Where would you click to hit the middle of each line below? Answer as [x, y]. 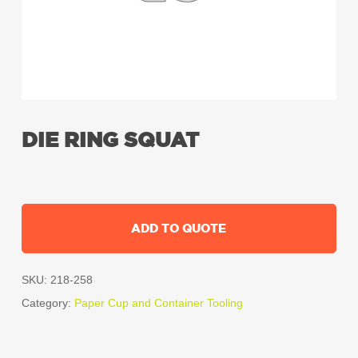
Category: [48, 303]
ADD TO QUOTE [179, 229]
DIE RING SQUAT [110, 140]
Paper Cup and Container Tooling [158, 303]
